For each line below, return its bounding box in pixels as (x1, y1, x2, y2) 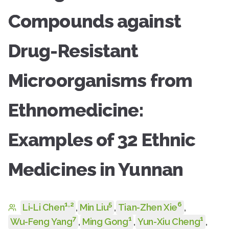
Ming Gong (82, 216, 128, 227)
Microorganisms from (8, 70, 192, 91)
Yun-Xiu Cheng (138, 216, 200, 227)
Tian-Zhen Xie (118, 202, 178, 213)
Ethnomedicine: (8, 99, 144, 121)
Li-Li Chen (22, 202, 65, 213)
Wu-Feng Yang (10, 216, 73, 227)
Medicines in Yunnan (8, 158, 183, 180)
